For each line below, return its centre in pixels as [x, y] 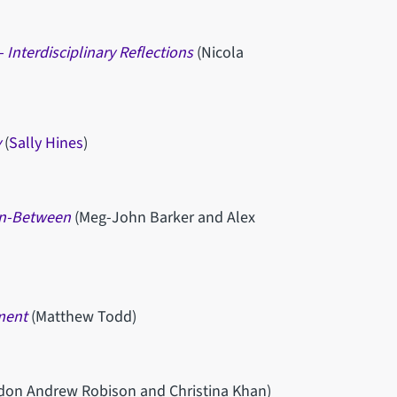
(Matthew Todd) [83, 316]
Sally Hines [46, 143]
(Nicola [220, 52]
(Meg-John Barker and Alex [163, 217]
